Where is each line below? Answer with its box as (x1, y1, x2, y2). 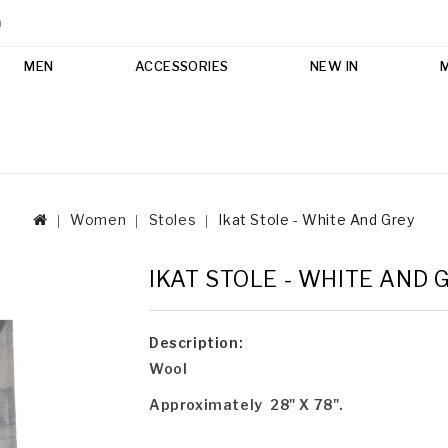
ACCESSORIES (134, 57, 229, 74)
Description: (149, 333, 244, 351)
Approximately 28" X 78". (149, 395, 344, 413)
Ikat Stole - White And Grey (218, 210, 415, 228)
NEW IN (309, 57, 359, 74)
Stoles (148, 210, 197, 228)
